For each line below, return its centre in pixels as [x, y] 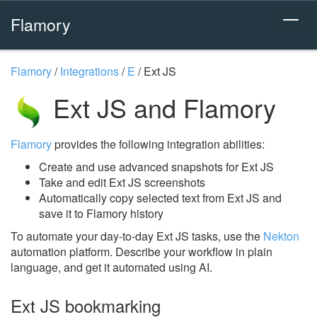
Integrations [90, 71]
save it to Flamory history [101, 213]
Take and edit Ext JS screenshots [122, 182]
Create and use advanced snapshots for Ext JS [156, 166]
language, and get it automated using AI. [111, 267]
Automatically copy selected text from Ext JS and [160, 197]
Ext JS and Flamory [161, 107]
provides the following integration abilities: [158, 144]
